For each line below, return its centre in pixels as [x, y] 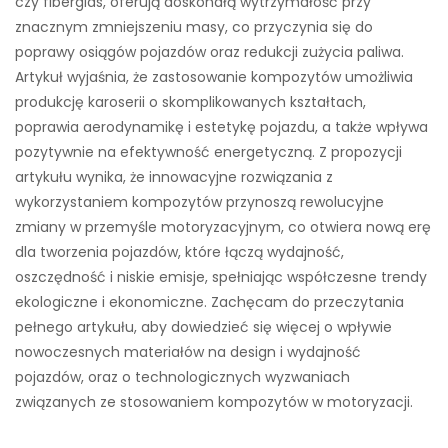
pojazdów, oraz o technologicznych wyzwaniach [182, 377]
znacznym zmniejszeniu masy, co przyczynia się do [194, 27]
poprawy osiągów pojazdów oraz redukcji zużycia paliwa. [209, 52]
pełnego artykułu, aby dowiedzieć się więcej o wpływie [203, 327]
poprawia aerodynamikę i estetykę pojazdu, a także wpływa [221, 127]
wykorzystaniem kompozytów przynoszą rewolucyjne [199, 202]
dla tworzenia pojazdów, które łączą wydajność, [179, 252]
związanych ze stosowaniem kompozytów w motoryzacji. [214, 402]
